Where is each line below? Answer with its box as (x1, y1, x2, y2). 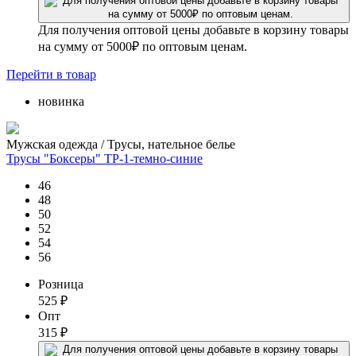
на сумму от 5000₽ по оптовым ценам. (38, 39, 247, 53)
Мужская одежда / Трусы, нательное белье (6, 137, 235, 151)
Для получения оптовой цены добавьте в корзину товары (38, 22, 349, 37)
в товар (56, 67, 96, 81)
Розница (38, 277, 83, 291)
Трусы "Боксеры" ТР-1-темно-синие (6, 151, 203, 165)
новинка (38, 94, 84, 108)
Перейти (6, 67, 56, 81)
